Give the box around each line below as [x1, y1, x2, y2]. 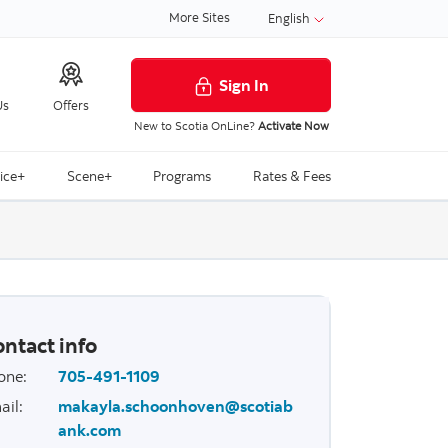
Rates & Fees [252, 166, 331, 186]
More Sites [169, 8, 230, 25]
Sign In [219, 74, 269, 95]
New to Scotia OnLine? [133, 117, 258, 133]
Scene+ [66, 166, 112, 186]
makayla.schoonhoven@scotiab [57, 395, 293, 416]
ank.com [57, 419, 121, 440]
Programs [153, 166, 212, 186]
